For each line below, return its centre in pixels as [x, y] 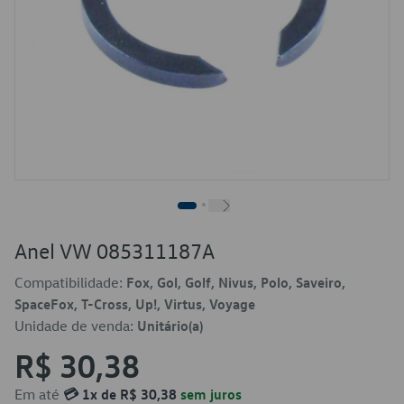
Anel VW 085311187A [115, 251]
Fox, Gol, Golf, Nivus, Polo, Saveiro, [236, 282]
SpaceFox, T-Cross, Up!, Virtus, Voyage [135, 304]
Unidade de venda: [76, 326]
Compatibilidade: [70, 282]
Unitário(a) [170, 326]
